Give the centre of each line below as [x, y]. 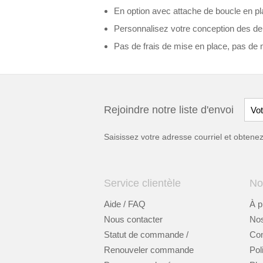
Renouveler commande [149, 250]
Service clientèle [142, 183]
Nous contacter [133, 219]
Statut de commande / [146, 235]
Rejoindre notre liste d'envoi [169, 110]
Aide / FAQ [125, 204]
